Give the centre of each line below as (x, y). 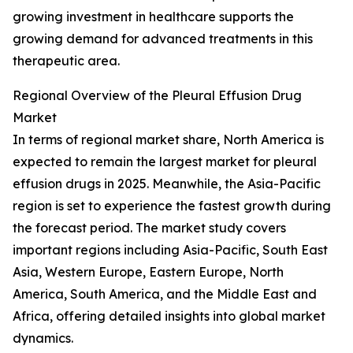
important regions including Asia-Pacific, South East (170, 250)
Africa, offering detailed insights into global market (169, 316)
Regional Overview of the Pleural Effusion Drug (157, 96)
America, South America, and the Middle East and (165, 294)
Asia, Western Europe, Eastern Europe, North (148, 272)
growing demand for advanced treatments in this (163, 39)
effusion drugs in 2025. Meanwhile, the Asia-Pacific (167, 184)
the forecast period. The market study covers (149, 228)
